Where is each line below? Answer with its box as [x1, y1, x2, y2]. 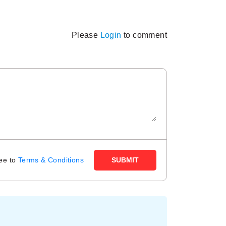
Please [71, 30, 100, 39]
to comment [123, 30, 167, 39]
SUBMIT [111, 156, 139, 164]
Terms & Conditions [18, 156, 84, 164]
